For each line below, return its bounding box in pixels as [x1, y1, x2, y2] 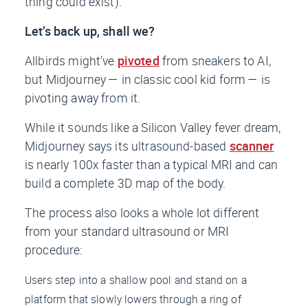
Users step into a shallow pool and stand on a [25, 272, 247, 288]
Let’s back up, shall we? [25, 23, 155, 40]
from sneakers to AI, [159, 52, 271, 69]
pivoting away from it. [25, 89, 141, 107]
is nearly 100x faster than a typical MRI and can [25, 156, 278, 173]
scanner [229, 137, 274, 155]
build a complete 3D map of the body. [25, 175, 226, 192]
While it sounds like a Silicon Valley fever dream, [25, 119, 281, 136]
